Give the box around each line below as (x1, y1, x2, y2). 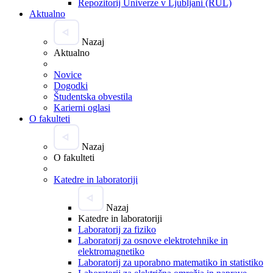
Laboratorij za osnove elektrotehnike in (78, 235, 228, 246)
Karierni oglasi (54, 102, 110, 113)
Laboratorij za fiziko (78, 224, 156, 235)
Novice (54, 69, 82, 80)
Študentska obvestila (54, 91, 132, 102)
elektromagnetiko (78, 246, 144, 257)
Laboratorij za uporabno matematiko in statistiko (78, 257, 263, 268)
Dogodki (54, 80, 88, 91)
